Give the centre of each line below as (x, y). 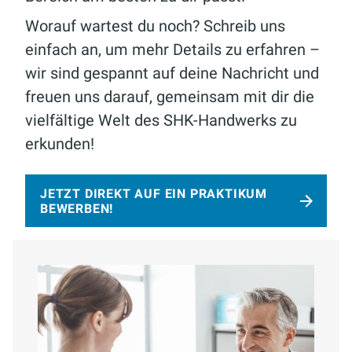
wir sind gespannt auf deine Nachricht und (172, 73)
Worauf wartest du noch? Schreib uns (155, 26)
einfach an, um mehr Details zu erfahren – (172, 49)
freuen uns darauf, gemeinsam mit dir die (170, 97)
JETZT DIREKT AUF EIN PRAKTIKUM (154, 194)
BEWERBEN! (77, 209)
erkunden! (60, 144)
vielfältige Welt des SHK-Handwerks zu (161, 120)
